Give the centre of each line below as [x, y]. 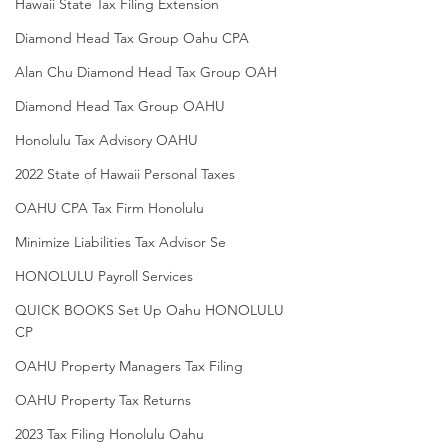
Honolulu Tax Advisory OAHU [106, 140]
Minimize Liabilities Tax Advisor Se [120, 242]
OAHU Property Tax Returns [103, 400]
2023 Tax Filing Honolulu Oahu [109, 434]
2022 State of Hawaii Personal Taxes [125, 174]
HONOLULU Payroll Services [104, 276]
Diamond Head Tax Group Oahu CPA [132, 38]
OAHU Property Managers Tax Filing [129, 366]
